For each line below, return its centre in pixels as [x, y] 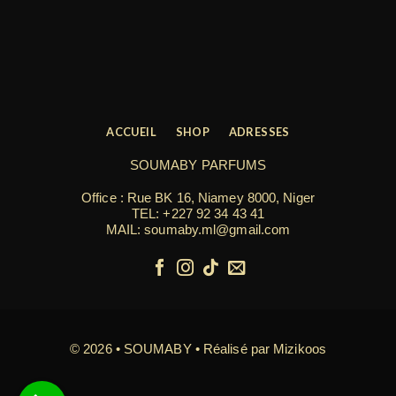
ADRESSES [259, 131]
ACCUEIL [131, 131]
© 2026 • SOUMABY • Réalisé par [172, 348]
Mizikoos [300, 348]
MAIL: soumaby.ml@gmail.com [198, 230]
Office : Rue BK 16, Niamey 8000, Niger [198, 198]
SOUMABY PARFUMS [198, 164]
